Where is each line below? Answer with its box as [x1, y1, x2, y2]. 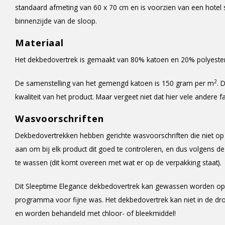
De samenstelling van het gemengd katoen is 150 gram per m [15, 78, 214, 88]
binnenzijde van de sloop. [15, 16, 97, 26]
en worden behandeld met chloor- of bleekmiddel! [15, 208, 176, 218]
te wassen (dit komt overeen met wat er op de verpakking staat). [15, 158, 221, 167]
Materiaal [15, 37, 64, 49]
